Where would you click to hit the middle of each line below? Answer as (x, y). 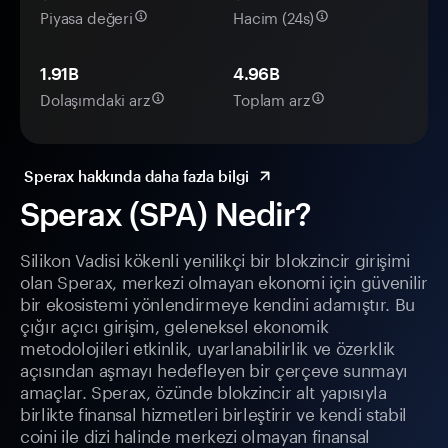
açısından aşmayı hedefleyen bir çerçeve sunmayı (214, 368)
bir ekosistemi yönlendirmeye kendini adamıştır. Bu (218, 302)
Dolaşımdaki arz (95, 98)
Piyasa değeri (87, 16)
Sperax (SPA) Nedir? (165, 214)
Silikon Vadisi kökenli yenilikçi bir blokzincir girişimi (215, 258)
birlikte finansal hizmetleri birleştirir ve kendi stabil (213, 412)
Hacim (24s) (274, 16)
